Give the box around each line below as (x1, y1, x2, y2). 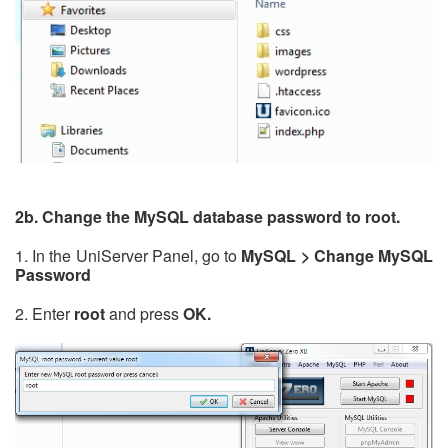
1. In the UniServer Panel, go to (15, 243, 242, 267)
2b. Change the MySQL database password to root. (15, 204, 400, 228)
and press (105, 301, 183, 325)
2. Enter (15, 301, 74, 325)
